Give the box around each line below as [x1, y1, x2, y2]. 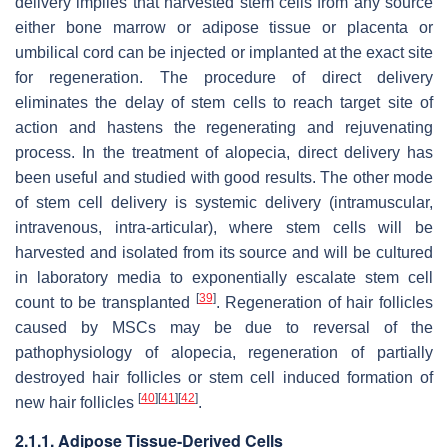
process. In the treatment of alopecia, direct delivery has [15, 144, 433, 162]
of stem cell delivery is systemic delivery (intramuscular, [15, 194, 433, 212]
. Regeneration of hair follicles [215, 294, 433, 312]
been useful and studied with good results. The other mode [15, 169, 433, 187]
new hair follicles [15, 394, 138, 412]
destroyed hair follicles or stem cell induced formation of [15, 369, 433, 387]
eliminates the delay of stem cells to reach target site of [15, 94, 433, 112]
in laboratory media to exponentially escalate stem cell [15, 269, 433, 287]
